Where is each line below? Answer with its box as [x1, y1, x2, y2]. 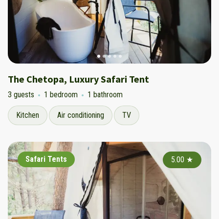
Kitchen [16, 110, 39, 120]
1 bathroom [88, 90, 123, 99]
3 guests [8, 90, 34, 99]
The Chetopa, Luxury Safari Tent [8, 73, 149, 85]
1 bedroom [44, 90, 78, 99]
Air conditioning [57, 110, 104, 120]
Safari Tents [25, 154, 67, 164]
